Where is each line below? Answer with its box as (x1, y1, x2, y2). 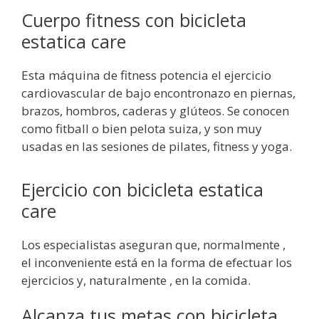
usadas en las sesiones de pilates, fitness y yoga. (21, 138, 292, 155)
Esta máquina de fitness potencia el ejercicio (21, 67, 271, 84)
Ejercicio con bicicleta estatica (21, 177, 263, 202)
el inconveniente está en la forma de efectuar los (21, 253, 292, 271)
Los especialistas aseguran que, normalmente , (21, 236, 286, 253)
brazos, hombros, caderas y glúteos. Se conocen (21, 103, 289, 120)
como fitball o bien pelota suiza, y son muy (21, 120, 262, 137)
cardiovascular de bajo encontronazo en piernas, (21, 85, 296, 102)
